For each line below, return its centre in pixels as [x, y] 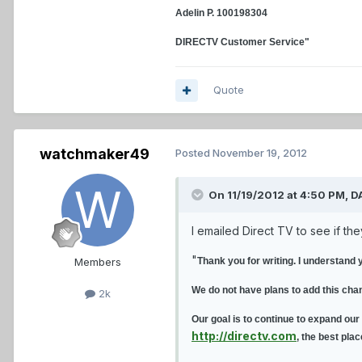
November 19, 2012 [260, 153]
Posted [194, 153]
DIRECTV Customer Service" [242, 42]
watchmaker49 [95, 154]
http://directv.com [244, 336]
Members [98, 262]
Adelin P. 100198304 [221, 13]
